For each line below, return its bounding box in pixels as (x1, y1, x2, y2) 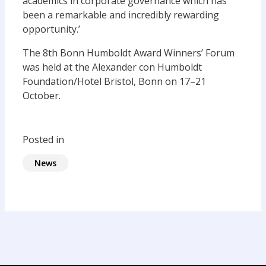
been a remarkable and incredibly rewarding (23, 8, 219, 21)
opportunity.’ (23, 23, 80, 36)
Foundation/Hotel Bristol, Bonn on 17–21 (23, 75, 206, 88)
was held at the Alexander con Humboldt (23, 61, 202, 74)
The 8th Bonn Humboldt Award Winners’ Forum (23, 46, 235, 59)
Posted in (23, 133, 64, 146)
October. (23, 89, 61, 102)
